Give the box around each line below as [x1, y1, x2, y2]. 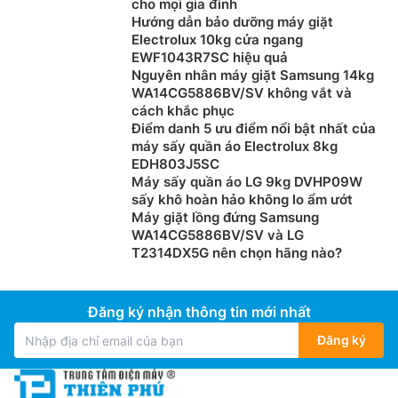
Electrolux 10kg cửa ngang [131, 31, 303, 48]
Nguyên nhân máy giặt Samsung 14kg [131, 67, 374, 84]
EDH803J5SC [131, 155, 219, 172]
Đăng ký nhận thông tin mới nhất [87, 303, 311, 321]
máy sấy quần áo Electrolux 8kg [131, 138, 338, 155]
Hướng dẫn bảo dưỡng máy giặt [131, 13, 333, 30]
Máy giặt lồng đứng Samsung [131, 209, 319, 226]
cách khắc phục [131, 102, 235, 119]
